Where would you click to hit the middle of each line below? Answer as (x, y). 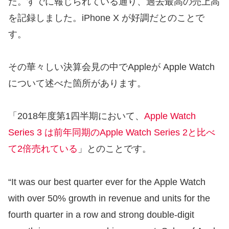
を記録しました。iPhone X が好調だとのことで (106, 18)
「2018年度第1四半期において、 (76, 116)
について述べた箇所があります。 (77, 83)
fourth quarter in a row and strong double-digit (101, 214)
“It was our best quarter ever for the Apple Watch (107, 182)
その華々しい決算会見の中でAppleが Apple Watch (111, 67)
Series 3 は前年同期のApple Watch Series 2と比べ (112, 133)
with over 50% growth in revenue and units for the (109, 198)
